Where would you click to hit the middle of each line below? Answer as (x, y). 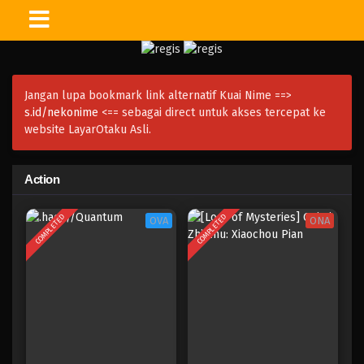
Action (42, 179)
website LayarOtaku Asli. (88, 130)
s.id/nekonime (61, 113)
